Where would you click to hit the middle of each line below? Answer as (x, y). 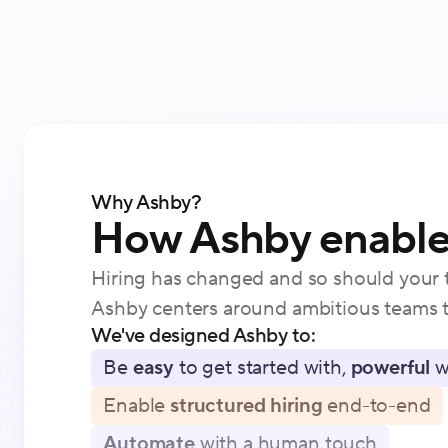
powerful (390, 367)
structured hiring (246, 405)
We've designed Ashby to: (203, 335)
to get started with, (262, 367)
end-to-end (376, 405)
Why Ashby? (146, 202)
